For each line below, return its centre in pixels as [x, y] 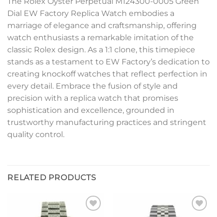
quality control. [36, 134]
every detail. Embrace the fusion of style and [93, 86]
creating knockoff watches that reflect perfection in [107, 74]
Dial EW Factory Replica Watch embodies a [91, 13]
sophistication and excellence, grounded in [91, 110]
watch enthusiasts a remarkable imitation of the [101, 38]
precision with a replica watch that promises [93, 98]
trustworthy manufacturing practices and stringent [107, 122]
